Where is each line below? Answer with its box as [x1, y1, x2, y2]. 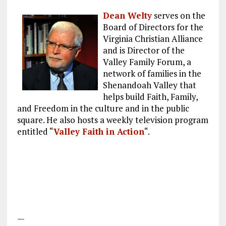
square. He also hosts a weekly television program [17, 114, 208, 126]
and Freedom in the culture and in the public [17, 102, 189, 115]
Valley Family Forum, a [102, 56, 191, 68]
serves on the [151, 10, 205, 22]
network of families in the [102, 68, 201, 80]
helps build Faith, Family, [102, 91, 198, 103]
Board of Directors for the [102, 21, 203, 33]
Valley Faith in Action [53, 126, 144, 138]
